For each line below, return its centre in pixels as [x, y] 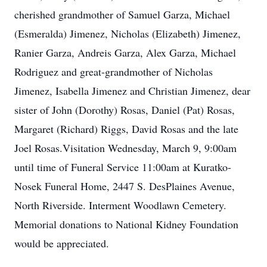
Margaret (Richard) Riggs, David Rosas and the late [126, 129]
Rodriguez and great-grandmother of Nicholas [114, 72]
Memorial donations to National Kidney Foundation [126, 224]
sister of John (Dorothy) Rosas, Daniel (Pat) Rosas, [125, 110]
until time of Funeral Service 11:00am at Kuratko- [123, 167]
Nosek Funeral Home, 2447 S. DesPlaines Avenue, [125, 186]
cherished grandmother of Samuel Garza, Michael [122, 14]
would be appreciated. [62, 243]
